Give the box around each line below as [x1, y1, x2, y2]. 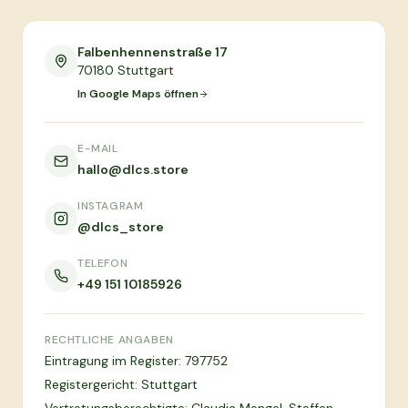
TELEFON [77, 256, 128, 270]
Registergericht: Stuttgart [45, 376, 198, 393]
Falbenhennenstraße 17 [77, 44, 228, 60]
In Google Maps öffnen [77, 87, 199, 101]
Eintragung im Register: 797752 [45, 352, 228, 369]
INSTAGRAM [77, 199, 144, 213]
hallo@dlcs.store [77, 161, 189, 178]
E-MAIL [77, 141, 118, 156]
